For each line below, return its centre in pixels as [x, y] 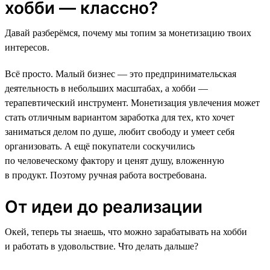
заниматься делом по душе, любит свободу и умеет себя [120, 131]
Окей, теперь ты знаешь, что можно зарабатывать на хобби [126, 231]
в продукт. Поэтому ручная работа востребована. [106, 175]
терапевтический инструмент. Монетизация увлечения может [132, 102]
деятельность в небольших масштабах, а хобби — [106, 88]
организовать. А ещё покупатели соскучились [100, 146]
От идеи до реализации [104, 206]
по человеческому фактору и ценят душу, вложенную [115, 160]
